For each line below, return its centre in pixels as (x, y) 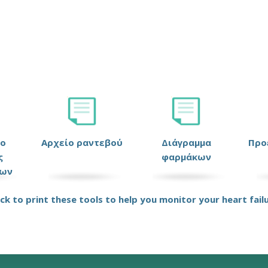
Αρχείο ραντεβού (82, 142)
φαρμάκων (186, 157)
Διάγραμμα (186, 142)
